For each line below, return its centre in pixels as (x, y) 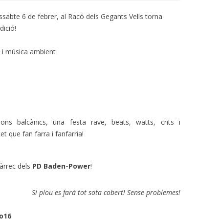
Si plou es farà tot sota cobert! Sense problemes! (106, 192)
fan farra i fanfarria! (53, 133)
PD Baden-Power (61, 166)
